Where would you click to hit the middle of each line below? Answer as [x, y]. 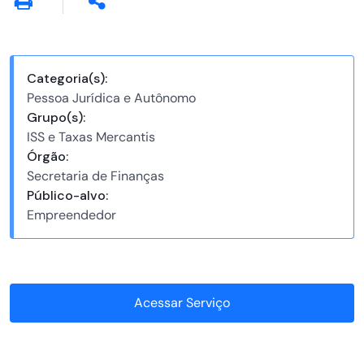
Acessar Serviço [182, 303]
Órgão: [47, 157]
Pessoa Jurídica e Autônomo [111, 98]
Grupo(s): [56, 118]
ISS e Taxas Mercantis [91, 137]
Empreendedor [71, 215]
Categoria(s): [67, 79]
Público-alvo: [67, 196]
